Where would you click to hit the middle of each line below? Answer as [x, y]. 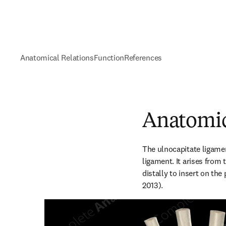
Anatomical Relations [57, 58]
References [143, 58]
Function [109, 58]
